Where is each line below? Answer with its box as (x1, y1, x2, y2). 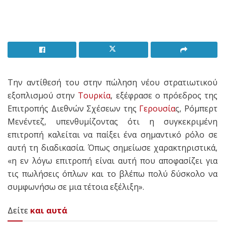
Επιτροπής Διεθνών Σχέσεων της (8, 102, 140, 114)
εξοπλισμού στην (8, 89, 78, 101)
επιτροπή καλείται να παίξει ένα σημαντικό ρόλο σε (8, 129, 217, 140)
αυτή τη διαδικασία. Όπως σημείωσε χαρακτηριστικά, (8, 142, 217, 153)
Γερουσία (139, 102, 176, 114)
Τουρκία (78, 89, 111, 101)
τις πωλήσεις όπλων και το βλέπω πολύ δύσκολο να (8, 168, 217, 179)
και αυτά (30, 204, 67, 216)
